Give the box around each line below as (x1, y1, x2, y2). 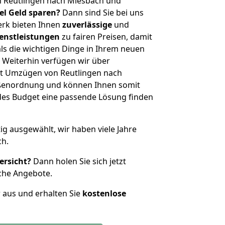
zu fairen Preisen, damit (60, 31, 152, 42)
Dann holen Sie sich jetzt (31, 156, 126, 167)
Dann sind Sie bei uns (60, 7, 144, 18)
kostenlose (82, 188, 126, 199)
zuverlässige (62, 19, 112, 30)
